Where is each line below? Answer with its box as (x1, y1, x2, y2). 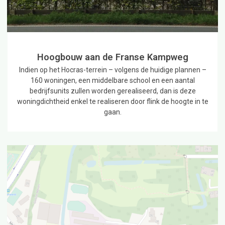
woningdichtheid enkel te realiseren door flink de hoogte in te (17, 97, 208, 105)
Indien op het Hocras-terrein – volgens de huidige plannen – (19, 65, 206, 74)
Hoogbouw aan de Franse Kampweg (37, 51, 188, 62)
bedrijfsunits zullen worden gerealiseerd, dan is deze (29, 86, 196, 95)
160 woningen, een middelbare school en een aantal (30, 76, 195, 84)
